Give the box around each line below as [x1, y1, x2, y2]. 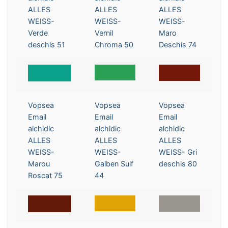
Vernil [95, 28, 113, 37]
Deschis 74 [159, 40, 197, 49]
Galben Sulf [95, 159, 134, 168]
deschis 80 [159, 159, 197, 168]
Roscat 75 [28, 170, 63, 180]
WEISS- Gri [159, 147, 197, 156]
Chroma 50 [95, 40, 134, 49]
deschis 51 [28, 40, 66, 49]
